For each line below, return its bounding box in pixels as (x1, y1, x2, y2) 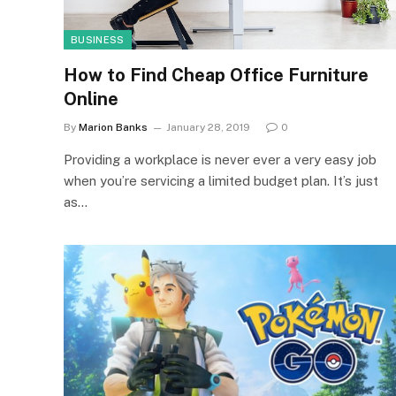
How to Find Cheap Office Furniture (64, 64, 369, 86)
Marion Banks (79, 120, 148, 133)
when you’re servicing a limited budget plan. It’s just (64, 172, 378, 188)
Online (64, 88, 118, 110)
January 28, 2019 (166, 120, 250, 133)
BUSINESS (71, 34, 125, 45)
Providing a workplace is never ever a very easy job (64, 151, 377, 167)
